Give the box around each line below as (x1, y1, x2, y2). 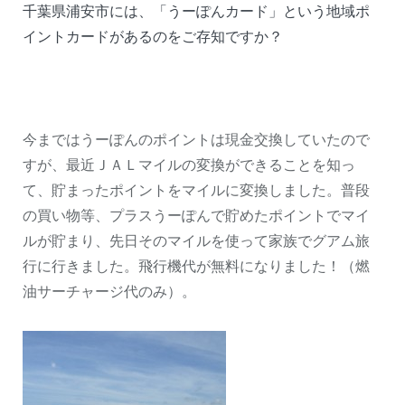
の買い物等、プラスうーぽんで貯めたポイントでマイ (23, 207, 370, 223)
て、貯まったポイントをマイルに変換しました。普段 (23, 182, 370, 198)
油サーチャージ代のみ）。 (23, 283, 196, 299)
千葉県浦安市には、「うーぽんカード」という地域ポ (23, 4, 370, 19)
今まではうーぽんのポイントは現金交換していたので (23, 131, 370, 147)
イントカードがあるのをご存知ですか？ (23, 29, 283, 44)
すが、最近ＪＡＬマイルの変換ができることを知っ (23, 156, 355, 173)
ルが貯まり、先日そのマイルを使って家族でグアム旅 (23, 232, 370, 249)
